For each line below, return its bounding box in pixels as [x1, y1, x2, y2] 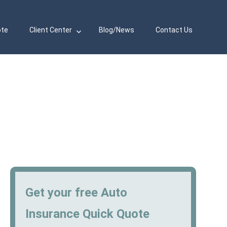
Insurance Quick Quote [25, 206, 150, 221]
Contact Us [155, 26, 193, 34]
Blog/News [98, 26, 134, 34]
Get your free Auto [25, 185, 128, 200]
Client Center [29, 26, 72, 34]
